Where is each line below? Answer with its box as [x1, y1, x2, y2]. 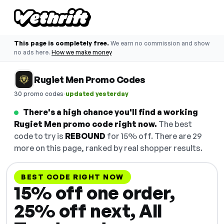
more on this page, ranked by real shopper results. [14, 143, 202, 153]
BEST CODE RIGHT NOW [21, 172, 124, 181]
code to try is [14, 131, 65, 141]
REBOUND [65, 131, 105, 141]
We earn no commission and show [110, 39, 209, 47]
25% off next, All [14, 199, 162, 222]
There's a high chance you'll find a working [23, 107, 198, 117]
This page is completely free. [14, 39, 109, 47]
